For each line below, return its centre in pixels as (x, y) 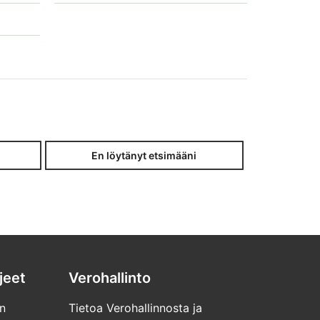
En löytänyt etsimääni (144, 155)
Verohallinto (110, 278)
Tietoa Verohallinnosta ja (135, 307)
